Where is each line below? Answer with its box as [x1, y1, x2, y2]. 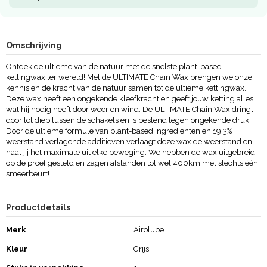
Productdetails [5, 203, 70, 213]
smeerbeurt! [5, 169, 49, 179]
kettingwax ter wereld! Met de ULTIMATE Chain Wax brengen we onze [5, 73, 252, 82]
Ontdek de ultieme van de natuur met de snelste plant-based [5, 62, 222, 72]
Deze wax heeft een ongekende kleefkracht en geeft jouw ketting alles [5, 94, 253, 104]
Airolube [133, 225, 164, 235]
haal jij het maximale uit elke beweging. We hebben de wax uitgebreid [5, 148, 255, 157]
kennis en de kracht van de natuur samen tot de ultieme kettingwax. [5, 83, 246, 93]
